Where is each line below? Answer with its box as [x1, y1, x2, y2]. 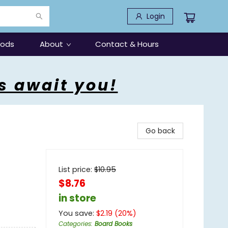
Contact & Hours [95, 39, 159, 49]
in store [59, 191, 96, 205]
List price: [59, 164, 94, 175]
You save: [59, 208, 96, 218]
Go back [146, 126, 175, 136]
